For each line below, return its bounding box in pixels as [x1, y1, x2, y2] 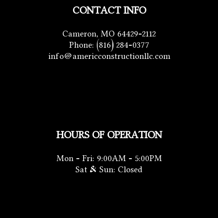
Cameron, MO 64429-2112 [62, 26, 156, 40]
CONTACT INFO [72, 1, 146, 18]
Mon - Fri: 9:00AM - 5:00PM [56, 151, 162, 165]
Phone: [69, 37, 96, 52]
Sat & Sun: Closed [75, 162, 143, 177]
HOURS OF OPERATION [56, 126, 162, 144]
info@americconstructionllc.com [48, 48, 170, 63]
